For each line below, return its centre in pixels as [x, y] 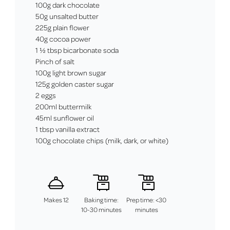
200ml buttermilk [64, 106]
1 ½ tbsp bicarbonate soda [78, 50]
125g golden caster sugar [76, 84]
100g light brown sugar [71, 72]
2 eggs [47, 95]
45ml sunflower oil [66, 118]
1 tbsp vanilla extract [68, 129]
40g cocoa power [64, 39]
